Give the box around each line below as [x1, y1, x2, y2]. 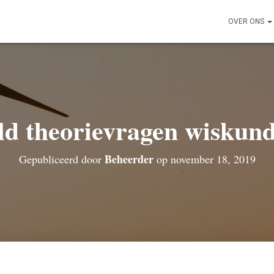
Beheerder [104, 151, 154, 167]
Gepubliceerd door [18, 152, 105, 166]
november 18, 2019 [170, 152, 256, 166]
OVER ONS [228, 17, 266, 26]
